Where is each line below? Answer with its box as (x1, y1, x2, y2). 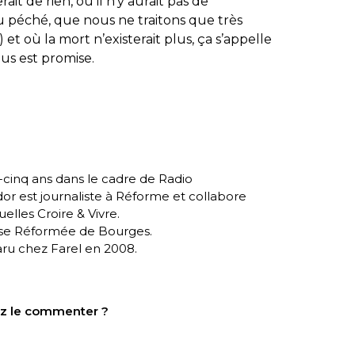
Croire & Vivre (37, 206, 118, 222)
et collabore (170, 189, 247, 204)
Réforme (116, 189, 170, 204)
